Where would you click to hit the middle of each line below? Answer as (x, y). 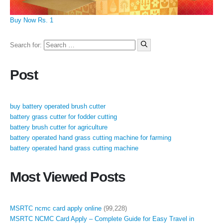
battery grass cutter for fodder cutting (63, 117)
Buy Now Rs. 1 (32, 20)
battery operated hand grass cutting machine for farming (91, 138)
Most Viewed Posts (68, 177)
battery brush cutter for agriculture (59, 127)
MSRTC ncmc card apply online (56, 209)
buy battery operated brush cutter (58, 107)
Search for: (26, 45)
